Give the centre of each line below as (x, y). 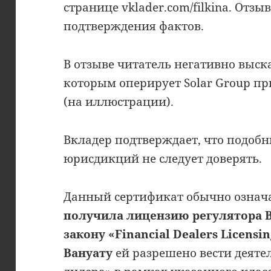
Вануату (88, 253)
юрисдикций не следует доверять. (163, 158)
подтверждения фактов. (134, 26)
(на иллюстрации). (119, 101)
